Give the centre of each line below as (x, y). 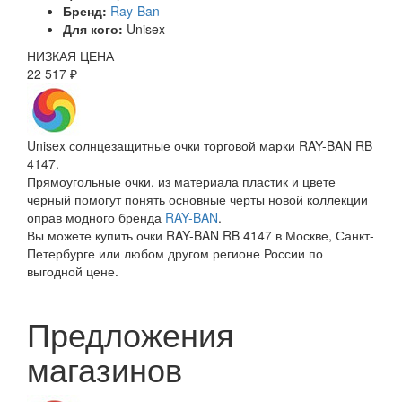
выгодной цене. (74, 271)
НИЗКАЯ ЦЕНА (70, 56)
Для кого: (93, 29)
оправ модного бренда (96, 218)
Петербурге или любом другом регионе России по (175, 253)
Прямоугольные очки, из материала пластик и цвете (181, 182)
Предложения (131, 334)
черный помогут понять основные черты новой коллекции (197, 200)
